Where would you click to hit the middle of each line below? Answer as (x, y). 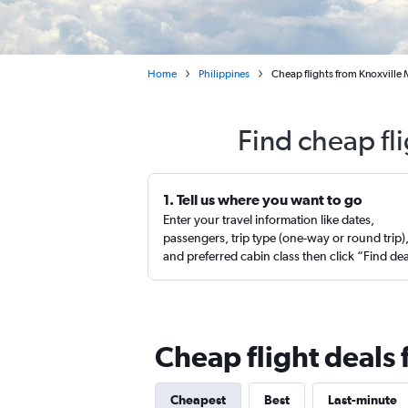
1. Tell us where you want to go (263, 199)
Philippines (224, 74)
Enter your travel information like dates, (269, 219)
